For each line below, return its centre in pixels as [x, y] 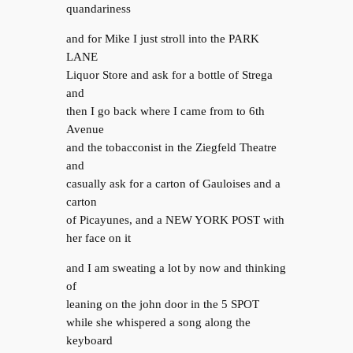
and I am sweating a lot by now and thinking [176, 268]
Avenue [89, 130]
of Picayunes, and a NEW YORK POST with [175, 220]
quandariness [98, 9]
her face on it [98, 238]
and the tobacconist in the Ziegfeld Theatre [171, 148]
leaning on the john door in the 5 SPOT [162, 305]
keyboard [89, 341]
